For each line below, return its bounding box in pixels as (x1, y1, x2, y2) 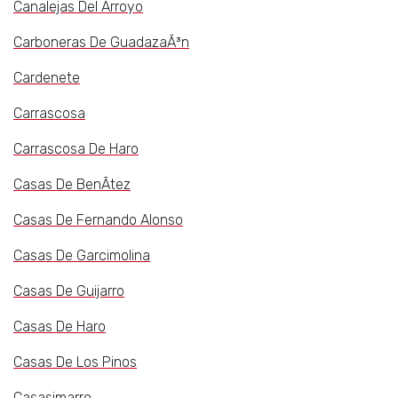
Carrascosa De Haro (13, 140, 139, 158)
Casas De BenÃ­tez (13, 176, 131, 194)
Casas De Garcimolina (13, 247, 150, 265)
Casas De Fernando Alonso (13, 211, 183, 229)
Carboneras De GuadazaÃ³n (13, 34, 189, 52)
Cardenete (13, 69, 80, 87)
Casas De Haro (13, 318, 106, 336)
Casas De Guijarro (13, 283, 124, 300)
